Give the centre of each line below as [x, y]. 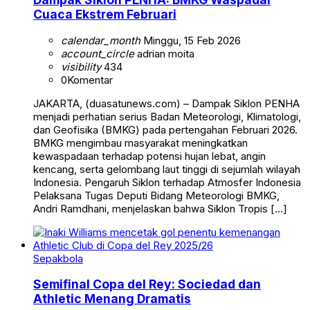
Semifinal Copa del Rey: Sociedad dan [147, 284]
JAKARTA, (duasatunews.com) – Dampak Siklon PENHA [166, 103]
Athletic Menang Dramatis [112, 299]
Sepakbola [58, 258]
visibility [81, 66]
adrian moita [164, 53]
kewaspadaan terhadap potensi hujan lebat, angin [149, 156]
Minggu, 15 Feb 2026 [191, 40]
